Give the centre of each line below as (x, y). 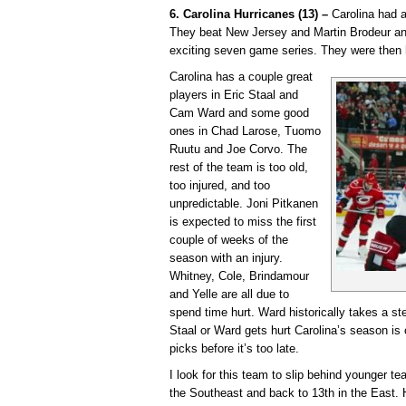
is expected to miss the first (243, 222)
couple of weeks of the (229, 240)
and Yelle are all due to (229, 295)
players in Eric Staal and (234, 95)
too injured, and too (220, 186)
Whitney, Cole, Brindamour (239, 276)
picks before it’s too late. (234, 349)
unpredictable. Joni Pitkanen (244, 204)
